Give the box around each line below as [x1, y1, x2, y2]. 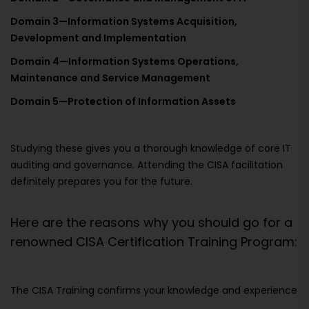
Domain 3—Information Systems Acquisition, [10, 14, 237, 29]
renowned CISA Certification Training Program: [10, 233, 297, 251]
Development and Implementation [10, 31, 186, 46]
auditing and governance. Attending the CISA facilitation [10, 158, 283, 172]
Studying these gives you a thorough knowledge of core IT [10, 141, 291, 156]
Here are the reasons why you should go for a [10, 214, 292, 232]
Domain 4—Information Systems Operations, [10, 54, 239, 69]
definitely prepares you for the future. [10, 175, 192, 189]
